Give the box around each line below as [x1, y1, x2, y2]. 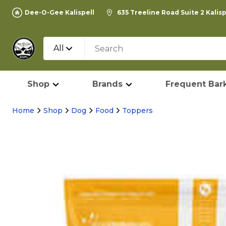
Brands [92, 79, 123, 89]
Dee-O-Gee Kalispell [25, 9, 94, 16]
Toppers [122, 106, 153, 115]
